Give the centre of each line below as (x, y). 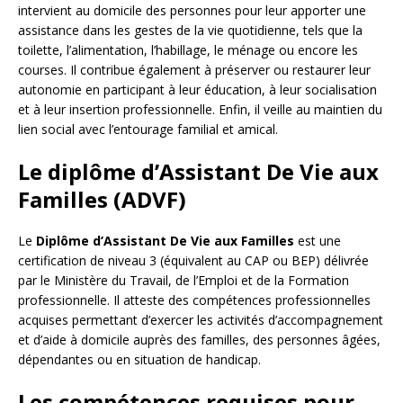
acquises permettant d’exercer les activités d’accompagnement (201, 320)
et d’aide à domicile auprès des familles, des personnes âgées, (199, 340)
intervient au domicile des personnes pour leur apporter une (192, 11)
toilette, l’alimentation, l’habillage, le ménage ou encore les (188, 50)
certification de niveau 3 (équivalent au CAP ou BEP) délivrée (193, 261)
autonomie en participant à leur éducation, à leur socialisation (197, 90)
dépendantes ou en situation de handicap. (139, 360)
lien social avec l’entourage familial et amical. (148, 130)
